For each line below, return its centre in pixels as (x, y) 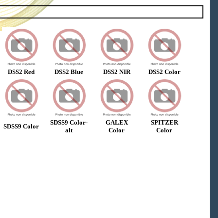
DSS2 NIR (117, 72)
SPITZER (164, 122)
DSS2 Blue (69, 72)
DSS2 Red (21, 72)
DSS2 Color (164, 72)
